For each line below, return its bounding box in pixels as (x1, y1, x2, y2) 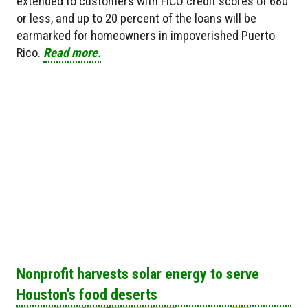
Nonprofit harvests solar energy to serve (16, 265, 259, 283)
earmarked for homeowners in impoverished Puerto (16, 28, 275, 43)
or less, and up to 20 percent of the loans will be (16, 11, 256, 26)
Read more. (43, 45, 101, 60)
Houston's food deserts (16, 285, 157, 303)
